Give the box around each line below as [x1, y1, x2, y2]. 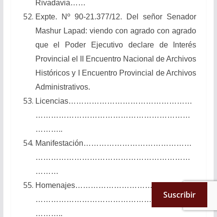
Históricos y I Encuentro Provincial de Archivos [35, 68, 197, 77]
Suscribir [163, 189, 196, 200]
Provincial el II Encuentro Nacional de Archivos [35, 54, 197, 63]
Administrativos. [35, 82, 90, 91]
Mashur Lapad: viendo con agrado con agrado [35, 26, 197, 35]
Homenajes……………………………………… [35, 181, 191, 189]
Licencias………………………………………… [35, 96, 192, 105]
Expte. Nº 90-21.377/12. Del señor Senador [35, 12, 197, 21]
